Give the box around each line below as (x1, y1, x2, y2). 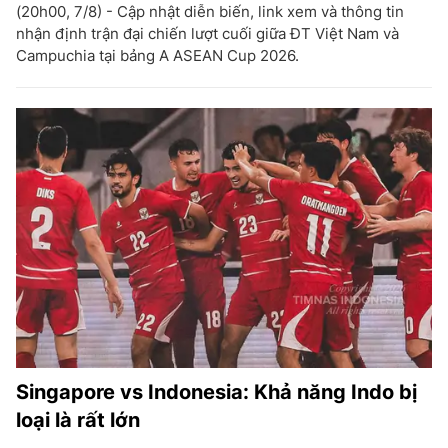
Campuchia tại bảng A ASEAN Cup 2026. (16, 46, 299, 65)
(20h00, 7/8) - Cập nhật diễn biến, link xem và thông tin (16, 2, 404, 21)
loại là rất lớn (16, 408, 140, 432)
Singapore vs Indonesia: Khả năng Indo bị (16, 380, 417, 404)
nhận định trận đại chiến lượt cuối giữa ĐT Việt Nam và (16, 24, 399, 43)
